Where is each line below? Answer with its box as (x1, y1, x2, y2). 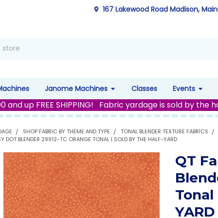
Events (172, 83, 195, 93)
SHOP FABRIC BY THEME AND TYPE (23, 127, 110, 135)
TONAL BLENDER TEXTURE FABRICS (121, 127, 209, 135)
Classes (131, 83, 157, 93)
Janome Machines (44, 83, 108, 93)
